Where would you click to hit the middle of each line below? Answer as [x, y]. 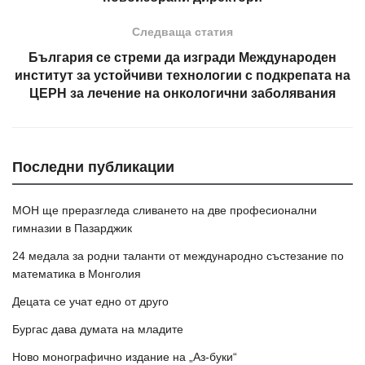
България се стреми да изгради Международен [182, 58]
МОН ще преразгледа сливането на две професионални [165, 211]
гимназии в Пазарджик [72, 229]
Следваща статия [182, 32]
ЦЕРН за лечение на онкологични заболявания [182, 94]
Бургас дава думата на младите [98, 330]
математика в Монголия [77, 274]
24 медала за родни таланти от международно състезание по [178, 256]
